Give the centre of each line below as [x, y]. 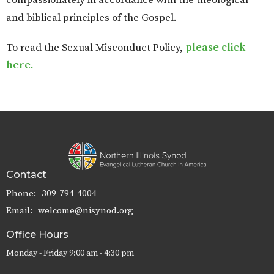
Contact [26, 174]
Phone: [22, 194]
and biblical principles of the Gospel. [91, 18]
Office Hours [37, 235]
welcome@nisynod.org [86, 211]
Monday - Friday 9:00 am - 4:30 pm [70, 253]
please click [215, 48]
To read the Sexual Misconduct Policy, [96, 48]
